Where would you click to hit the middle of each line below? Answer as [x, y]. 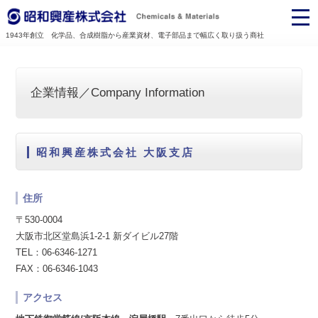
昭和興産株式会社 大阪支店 [116, 152]
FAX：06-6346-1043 [57, 269]
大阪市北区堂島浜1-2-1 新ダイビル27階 [97, 236]
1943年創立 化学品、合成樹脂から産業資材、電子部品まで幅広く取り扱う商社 [135, 35]
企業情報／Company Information [118, 93]
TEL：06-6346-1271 [57, 252]
